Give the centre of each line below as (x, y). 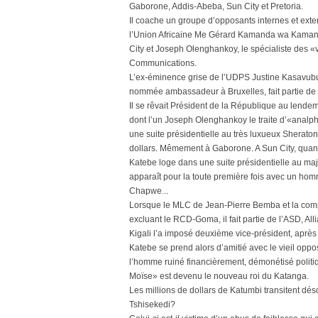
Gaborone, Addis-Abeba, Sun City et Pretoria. (216, 6)
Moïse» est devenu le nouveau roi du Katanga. (219, 276)
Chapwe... (149, 191)
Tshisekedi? (152, 305)
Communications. (163, 63)
